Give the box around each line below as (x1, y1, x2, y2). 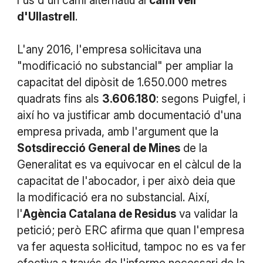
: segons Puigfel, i (156, 92, 245, 106)
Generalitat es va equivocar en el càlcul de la (16, 157, 241, 171)
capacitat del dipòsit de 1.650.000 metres (16, 75, 227, 89)
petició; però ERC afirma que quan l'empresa (16, 223, 244, 237)
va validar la (176, 207, 238, 221)
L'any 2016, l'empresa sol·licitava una (16, 42, 201, 56)
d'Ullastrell (16, 9, 75, 23)
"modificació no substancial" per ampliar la (16, 59, 233, 73)
